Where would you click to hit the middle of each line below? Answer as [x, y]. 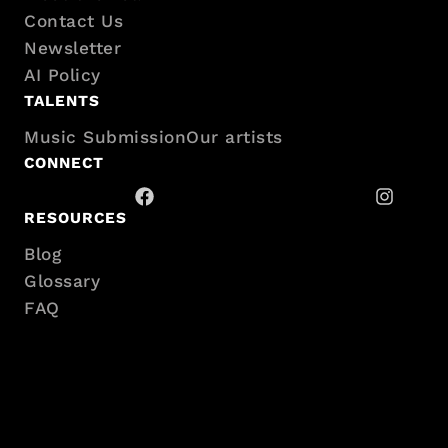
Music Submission [105, 137]
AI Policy [62, 74]
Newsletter [72, 47]
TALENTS [62, 100]
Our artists [234, 137]
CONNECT [64, 163]
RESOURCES [75, 217]
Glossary [62, 281]
